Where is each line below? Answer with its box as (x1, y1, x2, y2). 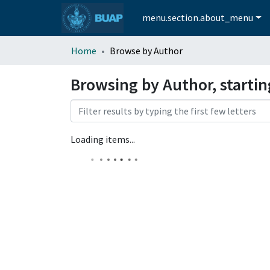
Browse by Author (110, 44, 183, 57)
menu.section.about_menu (142, 11, 254, 24)
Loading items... (71, 133, 135, 145)
